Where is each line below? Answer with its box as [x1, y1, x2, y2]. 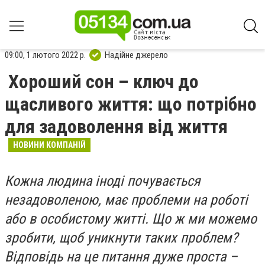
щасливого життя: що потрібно [5, 93, 257, 115]
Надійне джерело [105, 49, 168, 60]
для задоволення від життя [5, 115, 228, 138]
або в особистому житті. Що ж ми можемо [5, 211, 257, 227]
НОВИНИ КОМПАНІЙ [13, 140, 86, 150]
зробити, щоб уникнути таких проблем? [5, 230, 238, 246]
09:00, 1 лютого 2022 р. [5, 49, 86, 60]
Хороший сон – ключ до [8, 70, 199, 93]
